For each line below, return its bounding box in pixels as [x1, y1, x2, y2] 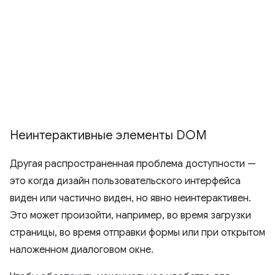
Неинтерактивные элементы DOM [10, 128, 207, 143]
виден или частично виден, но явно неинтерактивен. [10, 192, 251, 204]
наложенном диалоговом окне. [10, 244, 153, 256]
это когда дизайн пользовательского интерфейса [10, 175, 241, 187]
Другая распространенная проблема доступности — [10, 158, 256, 170]
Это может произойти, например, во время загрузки [10, 209, 251, 222]
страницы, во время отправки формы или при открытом [10, 227, 265, 239]
